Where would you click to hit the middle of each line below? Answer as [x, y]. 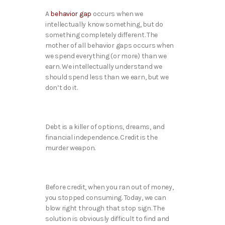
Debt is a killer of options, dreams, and [105, 127]
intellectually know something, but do [104, 24]
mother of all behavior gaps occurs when [110, 45]
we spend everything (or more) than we [106, 56]
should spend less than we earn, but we [107, 77]
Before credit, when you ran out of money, [109, 187]
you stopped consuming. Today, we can [106, 198]
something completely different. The [102, 35]
